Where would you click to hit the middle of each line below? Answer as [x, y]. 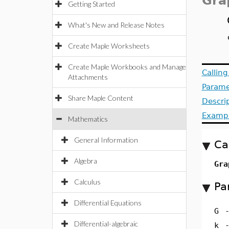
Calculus [87, 182]
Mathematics [88, 119]
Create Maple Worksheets [109, 46]
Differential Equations [108, 203]
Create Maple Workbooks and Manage [127, 67]
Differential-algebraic [106, 224]
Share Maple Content [101, 98]
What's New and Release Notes [116, 25]
